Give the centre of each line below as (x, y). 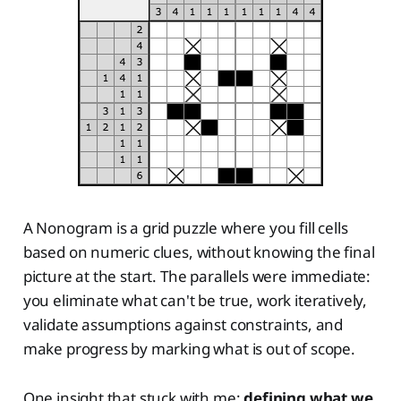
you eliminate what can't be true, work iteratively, (195, 301)
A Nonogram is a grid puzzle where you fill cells (185, 228)
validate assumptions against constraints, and (183, 325)
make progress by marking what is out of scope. (189, 349)
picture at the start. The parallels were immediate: (197, 277)
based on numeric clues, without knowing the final (199, 252)
